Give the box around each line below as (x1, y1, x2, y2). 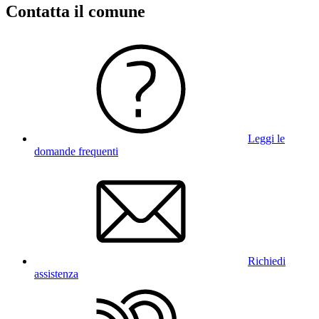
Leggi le (248, 132, 285, 145)
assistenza (34, 267, 78, 280)
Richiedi (248, 254, 286, 267)
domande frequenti (34, 145, 118, 157)
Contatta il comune (6, 1, 145, 21)
